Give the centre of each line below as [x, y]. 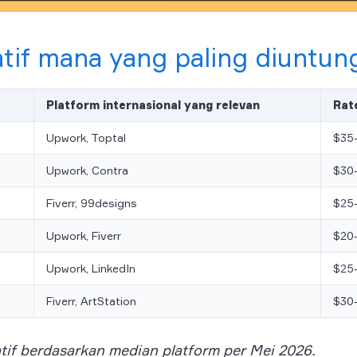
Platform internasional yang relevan [153, 105]
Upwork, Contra [87, 171]
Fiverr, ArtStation [91, 301]
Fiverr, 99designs [92, 203]
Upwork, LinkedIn [91, 269]
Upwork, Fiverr [84, 236]
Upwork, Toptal [86, 138]
